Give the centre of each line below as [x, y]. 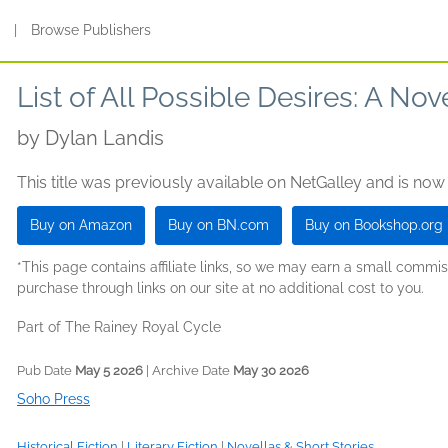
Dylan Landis [104, 138]
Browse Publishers [91, 30]
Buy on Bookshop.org [374, 225]
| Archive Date [188, 370]
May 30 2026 [271, 370]
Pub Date [46, 370]
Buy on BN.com [218, 225]
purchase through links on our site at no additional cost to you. [220, 288]
